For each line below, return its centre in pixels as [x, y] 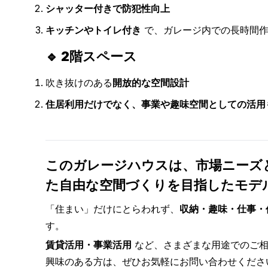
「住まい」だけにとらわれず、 [112, 209]
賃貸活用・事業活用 [89, 245]
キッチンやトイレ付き [93, 30]
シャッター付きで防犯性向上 [108, 8]
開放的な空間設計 [151, 83]
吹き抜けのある [79, 83]
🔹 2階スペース [91, 56]
